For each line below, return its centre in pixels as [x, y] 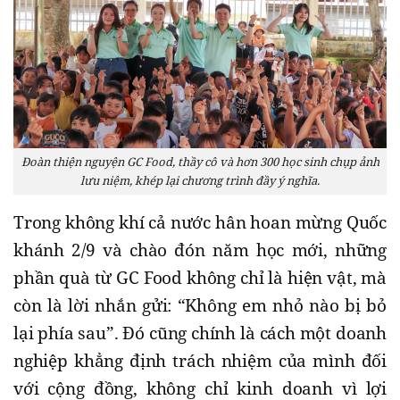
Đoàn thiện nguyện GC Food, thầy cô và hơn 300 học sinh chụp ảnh [200, 161]
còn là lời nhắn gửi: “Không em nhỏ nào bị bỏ [200, 305]
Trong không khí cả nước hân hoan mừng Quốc [200, 222]
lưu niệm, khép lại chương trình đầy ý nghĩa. [200, 180]
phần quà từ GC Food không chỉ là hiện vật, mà [200, 277]
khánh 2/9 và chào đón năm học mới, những [200, 250]
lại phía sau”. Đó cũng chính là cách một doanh [200, 333]
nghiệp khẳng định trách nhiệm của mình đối [200, 360]
